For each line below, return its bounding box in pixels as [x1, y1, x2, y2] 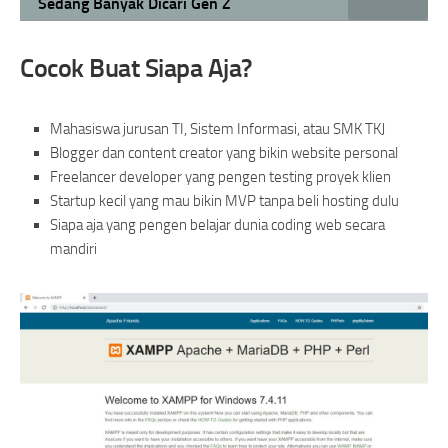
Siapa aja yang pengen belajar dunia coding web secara [50, 216, 385, 234]
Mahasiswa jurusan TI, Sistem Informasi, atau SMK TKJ [50, 120, 385, 138]
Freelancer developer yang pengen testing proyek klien [50, 168, 391, 186]
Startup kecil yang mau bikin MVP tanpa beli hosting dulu [50, 192, 399, 210]
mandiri [50, 240, 97, 258]
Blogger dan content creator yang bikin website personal [50, 144, 398, 162]
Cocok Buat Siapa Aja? [20, 53, 252, 84]
